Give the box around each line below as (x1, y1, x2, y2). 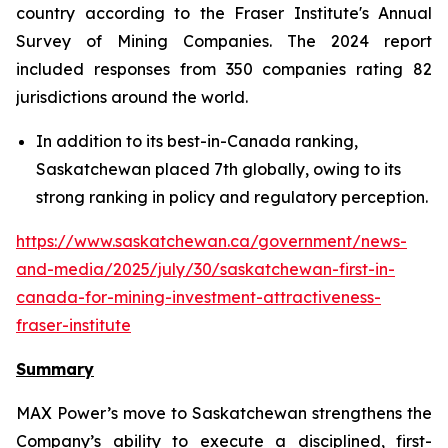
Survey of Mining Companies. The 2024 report (16, 31, 432, 51)
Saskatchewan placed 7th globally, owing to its (36, 159, 401, 179)
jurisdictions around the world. (16, 87, 248, 107)
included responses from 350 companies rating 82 (16, 59, 432, 79)
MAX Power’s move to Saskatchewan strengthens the (16, 403, 432, 423)
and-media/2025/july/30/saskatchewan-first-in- (16, 259, 395, 279)
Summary (16, 359, 94, 379)
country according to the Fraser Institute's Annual (16, 3, 432, 23)
